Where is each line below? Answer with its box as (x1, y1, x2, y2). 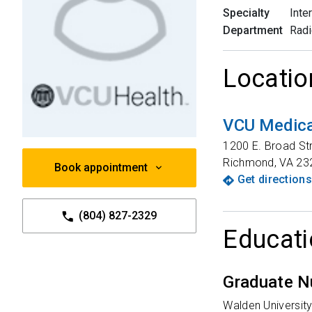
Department (223, 24, 283, 37)
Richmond (223, 156, 274, 169)
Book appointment (54, 161, 148, 175)
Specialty (223, 6, 270, 19)
